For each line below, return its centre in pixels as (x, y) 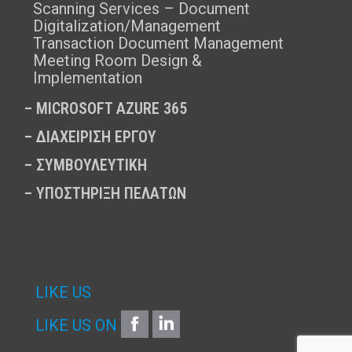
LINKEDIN (215, 323)
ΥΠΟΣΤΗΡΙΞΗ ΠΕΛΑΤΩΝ (111, 194)
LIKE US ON (76, 326)
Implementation (88, 78)
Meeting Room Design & (117, 61)
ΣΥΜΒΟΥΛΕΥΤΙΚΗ (92, 165)
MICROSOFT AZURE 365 (112, 109)
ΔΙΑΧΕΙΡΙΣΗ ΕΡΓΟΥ (96, 137)
